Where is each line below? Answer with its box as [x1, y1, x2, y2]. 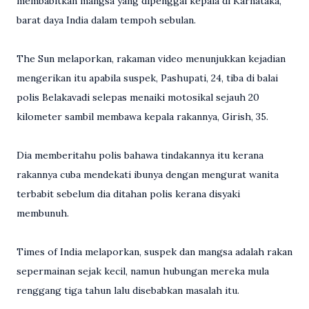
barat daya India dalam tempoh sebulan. [17, 14, 196, 26]
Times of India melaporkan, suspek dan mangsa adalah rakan [17, 246, 292, 258]
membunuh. [17, 207, 69, 219]
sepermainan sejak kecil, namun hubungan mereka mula [17, 265, 269, 277]
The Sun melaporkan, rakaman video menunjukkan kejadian [17, 52, 286, 65]
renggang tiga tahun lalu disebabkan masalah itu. [17, 284, 239, 297]
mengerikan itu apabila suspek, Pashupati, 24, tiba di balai [17, 72, 278, 84]
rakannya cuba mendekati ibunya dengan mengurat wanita [17, 168, 279, 181]
